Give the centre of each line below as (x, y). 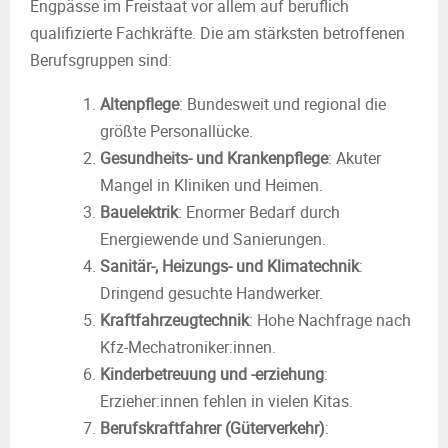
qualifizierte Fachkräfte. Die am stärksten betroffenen (217, 33)
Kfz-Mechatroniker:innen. (188, 347)
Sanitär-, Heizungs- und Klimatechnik (229, 266)
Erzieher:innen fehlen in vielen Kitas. (226, 401)
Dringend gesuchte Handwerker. (211, 293)
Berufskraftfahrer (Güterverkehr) (212, 428)
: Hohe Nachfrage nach (330, 320)
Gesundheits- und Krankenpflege (214, 158)
